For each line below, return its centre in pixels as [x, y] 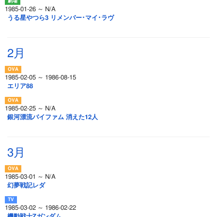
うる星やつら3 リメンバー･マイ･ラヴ [61, 18]
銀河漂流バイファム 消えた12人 [53, 117]
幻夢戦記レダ [26, 186]
